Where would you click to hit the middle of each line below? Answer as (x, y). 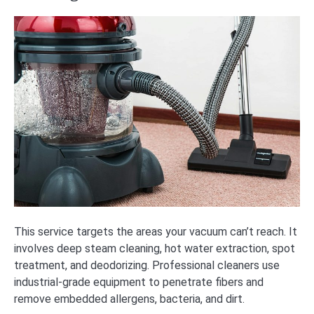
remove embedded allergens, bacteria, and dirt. (129, 299)
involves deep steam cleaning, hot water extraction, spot (155, 249)
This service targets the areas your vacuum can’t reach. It (156, 232)
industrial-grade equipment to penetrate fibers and (139, 282)
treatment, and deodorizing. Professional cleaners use (147, 266)
